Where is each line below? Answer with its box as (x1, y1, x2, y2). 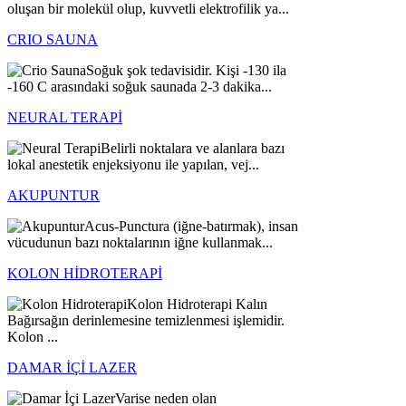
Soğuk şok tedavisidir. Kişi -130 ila (86, 63, 286, 79)
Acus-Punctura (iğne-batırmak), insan (84, 218, 298, 235)
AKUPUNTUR (7, 188, 100, 204)
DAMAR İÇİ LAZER (7, 360, 137, 376)
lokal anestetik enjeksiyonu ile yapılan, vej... (7, 157, 259, 173)
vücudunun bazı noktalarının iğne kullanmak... (7, 235, 273, 251)
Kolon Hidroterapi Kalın (127, 296, 267, 313)
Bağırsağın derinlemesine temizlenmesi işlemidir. (7, 313, 285, 329)
